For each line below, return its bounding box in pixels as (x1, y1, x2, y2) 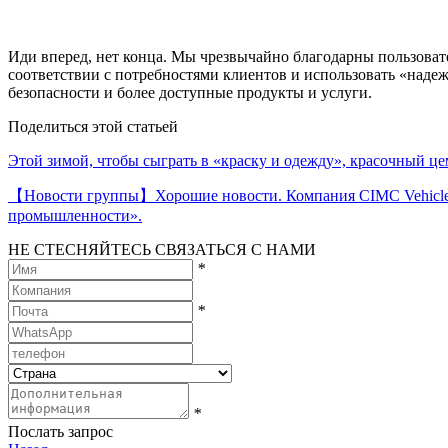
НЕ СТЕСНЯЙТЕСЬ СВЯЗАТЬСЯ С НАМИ (8, 240, 316, 258)
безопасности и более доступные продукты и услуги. (8, 83, 372, 101)
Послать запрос (8, 422, 113, 440)
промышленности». (8, 206, 142, 224)
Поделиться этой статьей (8, 117, 178, 135)
